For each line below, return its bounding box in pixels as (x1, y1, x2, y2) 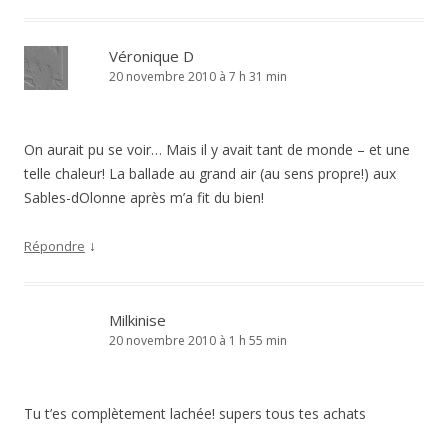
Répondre (24, 237, 85, 255)
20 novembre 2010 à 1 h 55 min (109, 332, 287, 349)
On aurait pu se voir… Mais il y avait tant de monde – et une (24, 140, 410, 159)
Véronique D (109, 46, 194, 66)
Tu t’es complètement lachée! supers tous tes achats (24, 404, 366, 423)
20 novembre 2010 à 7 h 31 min (109, 68, 287, 85)
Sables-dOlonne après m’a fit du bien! (24, 188, 264, 207)
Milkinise (109, 310, 166, 330)
